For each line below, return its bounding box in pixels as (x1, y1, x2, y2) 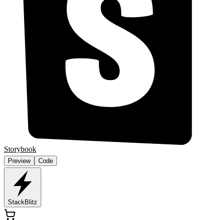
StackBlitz (8, 198, 37, 206)
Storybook (4, 144, 36, 153)
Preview (8, 157, 30, 165)
